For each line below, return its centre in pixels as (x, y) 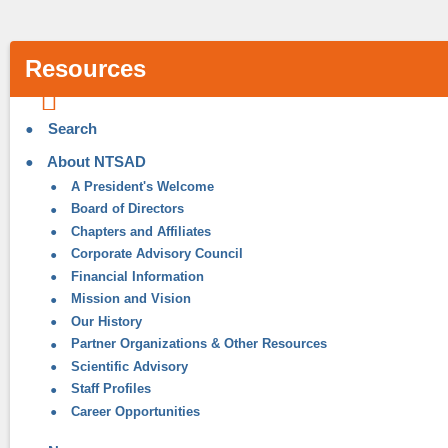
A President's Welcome (140, 186)
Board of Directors (125, 209)
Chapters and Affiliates (139, 231)
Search (70, 128)
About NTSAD (95, 161)
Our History (104, 321)
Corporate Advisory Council (155, 254)
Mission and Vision (129, 299)
